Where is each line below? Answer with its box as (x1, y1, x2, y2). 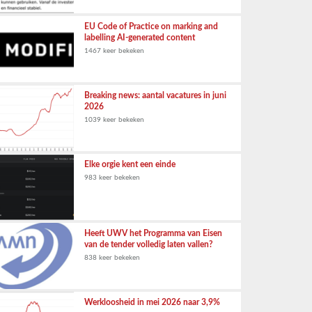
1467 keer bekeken (84, 47, 144, 54)
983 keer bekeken (84, 174, 140, 181)
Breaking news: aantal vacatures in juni (84, 91, 226, 100)
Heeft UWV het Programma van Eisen (84, 229, 222, 237)
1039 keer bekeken (84, 116, 144, 123)
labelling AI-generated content (84, 33, 195, 42)
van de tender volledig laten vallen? (84, 240, 213, 249)
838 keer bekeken (84, 254, 140, 261)
